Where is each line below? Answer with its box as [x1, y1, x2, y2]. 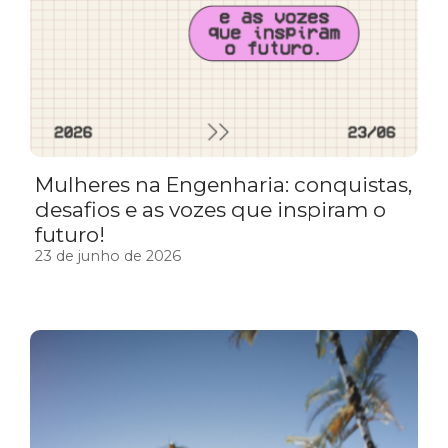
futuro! [35, 222, 105, 248]
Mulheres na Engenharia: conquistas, [35, 172, 412, 198]
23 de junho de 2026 [35, 247, 181, 266]
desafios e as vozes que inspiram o [35, 197, 386, 223]
